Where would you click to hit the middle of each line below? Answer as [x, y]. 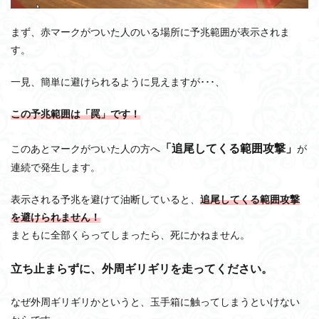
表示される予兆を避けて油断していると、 [105, 199]
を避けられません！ [56, 217]
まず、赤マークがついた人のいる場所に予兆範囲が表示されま [150, 32]
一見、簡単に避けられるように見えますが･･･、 [118, 82]
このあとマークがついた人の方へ [85, 149]
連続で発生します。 [56, 167]
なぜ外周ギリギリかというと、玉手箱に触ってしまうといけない [155, 302]
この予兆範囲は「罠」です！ [75, 115]
